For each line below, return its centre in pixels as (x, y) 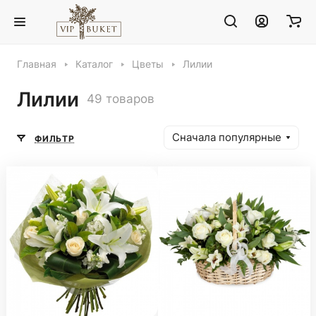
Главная (37, 64)
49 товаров (121, 99)
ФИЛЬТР (55, 138)
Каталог (94, 64)
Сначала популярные (227, 138)
